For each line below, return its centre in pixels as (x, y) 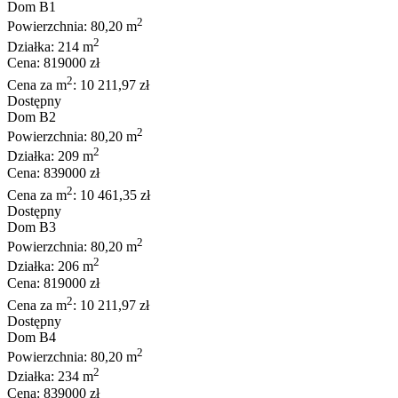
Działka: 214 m (50, 46)
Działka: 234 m (50, 377)
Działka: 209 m (50, 156)
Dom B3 (32, 227)
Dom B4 (32, 338)
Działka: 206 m (50, 267)
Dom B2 (32, 117)
